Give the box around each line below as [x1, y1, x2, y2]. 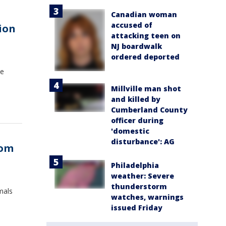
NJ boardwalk [111, 41, 162, 51]
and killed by [111, 94, 160, 104]
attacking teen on [111, 31, 181, 41]
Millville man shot [111, 84, 181, 94]
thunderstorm [111, 182, 167, 192]
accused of [111, 20, 152, 30]
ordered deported [111, 52, 180, 62]
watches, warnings [111, 192, 184, 202]
